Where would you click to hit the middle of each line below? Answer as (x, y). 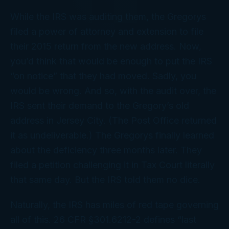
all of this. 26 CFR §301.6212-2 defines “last (103, 219)
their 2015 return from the (65, 46)
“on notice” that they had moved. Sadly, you (103, 76)
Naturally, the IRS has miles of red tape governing (114, 204)
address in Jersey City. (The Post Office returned (113, 120)
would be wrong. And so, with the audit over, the (113, 90)
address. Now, (169, 46)
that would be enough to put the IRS (134, 61)
